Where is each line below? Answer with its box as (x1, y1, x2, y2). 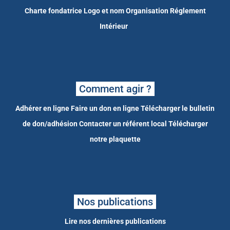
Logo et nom (83, 7, 124, 15)
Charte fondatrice (24, 7, 82, 15)
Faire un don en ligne (71, 104, 139, 113)
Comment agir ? (79, 83, 151, 95)
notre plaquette (89, 135, 141, 144)
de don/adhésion (22, 120, 78, 128)
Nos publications (77, 196, 153, 208)
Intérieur (99, 22, 128, 31)
